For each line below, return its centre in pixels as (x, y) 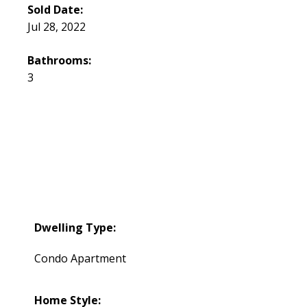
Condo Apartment (81, 258)
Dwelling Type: (75, 227)
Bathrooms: (60, 60)
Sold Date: (56, 9)
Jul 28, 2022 (57, 26)
